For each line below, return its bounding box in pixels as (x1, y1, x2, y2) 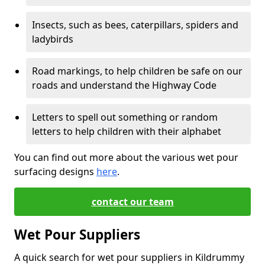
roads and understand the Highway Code (32, 79, 216, 92)
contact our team (91, 195, 174, 208)
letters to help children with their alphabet (32, 125, 221, 138)
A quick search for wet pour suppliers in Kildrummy (14, 251, 244, 264)
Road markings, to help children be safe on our (32, 64, 243, 77)
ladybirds (32, 33, 73, 46)
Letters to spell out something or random (32, 111, 218, 124)
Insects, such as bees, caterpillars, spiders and (32, 18, 238, 31)
